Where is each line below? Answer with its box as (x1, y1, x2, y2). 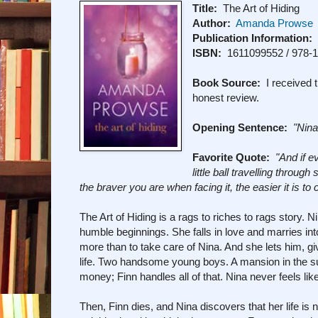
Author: (192, 16, 231, 29)
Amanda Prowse (236, 16, 314, 29)
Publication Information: (192, 31, 313, 44)
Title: (192, 1, 218, 14)
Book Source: (192, 76, 261, 89)
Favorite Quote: (192, 150, 270, 163)
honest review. (192, 91, 260, 104)
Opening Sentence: (192, 121, 288, 133)
